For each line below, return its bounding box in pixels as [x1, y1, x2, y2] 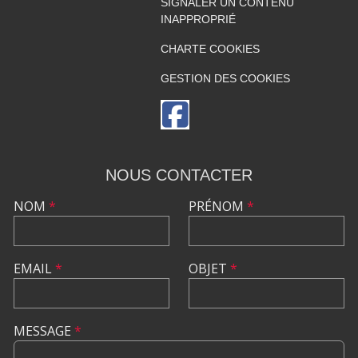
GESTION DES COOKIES [160, 72, 290, 86]
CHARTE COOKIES [160, 42, 260, 56]
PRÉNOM [189, 197, 247, 216]
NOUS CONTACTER [105, 166, 253, 185]
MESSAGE [14, 322, 74, 340]
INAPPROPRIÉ [160, 13, 236, 26]
